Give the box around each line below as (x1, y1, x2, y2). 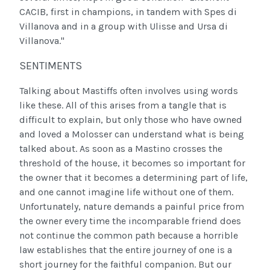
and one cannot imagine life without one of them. (19, 186, 233, 198)
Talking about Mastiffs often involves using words (19, 85, 238, 97)
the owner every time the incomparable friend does (19, 215, 241, 227)
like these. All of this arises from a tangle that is (19, 99, 227, 111)
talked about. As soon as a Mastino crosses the (19, 143, 222, 155)
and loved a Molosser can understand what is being (19, 128, 244, 140)
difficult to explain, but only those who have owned (19, 114, 242, 126)
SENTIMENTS (19, 59, 82, 73)
